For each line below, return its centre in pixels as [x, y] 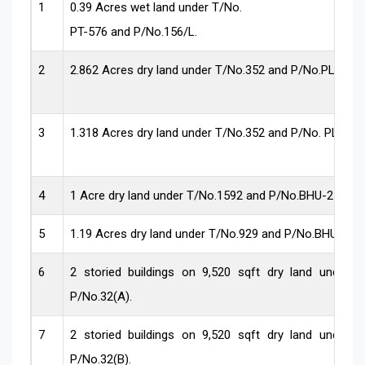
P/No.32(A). [101, 296]
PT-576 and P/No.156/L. [134, 31]
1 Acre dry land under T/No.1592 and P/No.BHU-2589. [213, 195]
